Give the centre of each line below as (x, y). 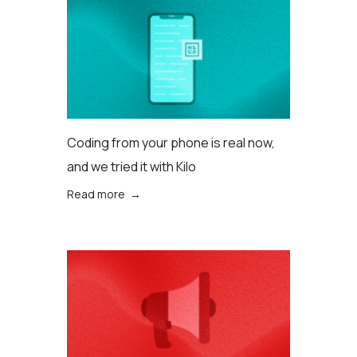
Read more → (104, 194)
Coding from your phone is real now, (171, 143)
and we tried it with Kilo (131, 167)
